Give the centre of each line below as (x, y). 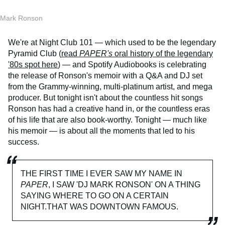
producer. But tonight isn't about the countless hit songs (105, 97)
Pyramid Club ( (35, 53)
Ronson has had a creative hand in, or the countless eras (109, 108)
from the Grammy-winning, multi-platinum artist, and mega (110, 86)
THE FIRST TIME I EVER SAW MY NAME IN (101, 173)
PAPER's (96, 53)
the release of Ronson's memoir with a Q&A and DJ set (105, 75)
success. (24, 142)
